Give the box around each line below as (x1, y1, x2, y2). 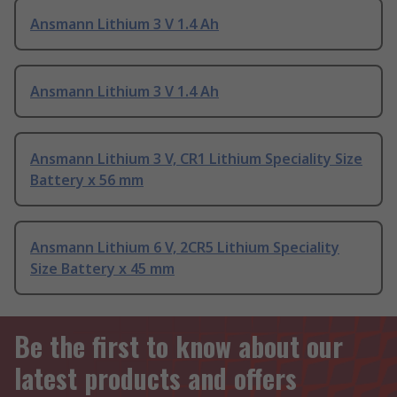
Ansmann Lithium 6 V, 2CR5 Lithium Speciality (30, 237, 339, 258)
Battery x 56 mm (30, 170, 144, 191)
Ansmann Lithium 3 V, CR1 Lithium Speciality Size (30, 149, 362, 169)
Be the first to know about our (14, 326, 343, 367)
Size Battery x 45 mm (30, 259, 175, 279)
